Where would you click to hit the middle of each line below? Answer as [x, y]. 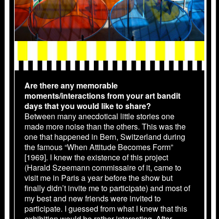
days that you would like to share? [88, 106]
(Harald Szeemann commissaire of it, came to [103, 167]
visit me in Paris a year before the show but [99, 177]
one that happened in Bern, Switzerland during [105, 136]
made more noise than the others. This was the [105, 126]
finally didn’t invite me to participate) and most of [107, 188]
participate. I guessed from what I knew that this [106, 208]
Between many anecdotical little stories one [99, 116]
